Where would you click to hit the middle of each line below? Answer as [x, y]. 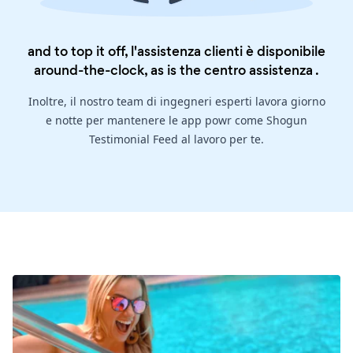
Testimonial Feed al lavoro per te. [176, 139]
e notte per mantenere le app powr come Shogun [176, 121]
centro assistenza [258, 71]
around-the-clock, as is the [119, 71]
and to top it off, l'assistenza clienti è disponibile [176, 52]
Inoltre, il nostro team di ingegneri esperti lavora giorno [176, 102]
